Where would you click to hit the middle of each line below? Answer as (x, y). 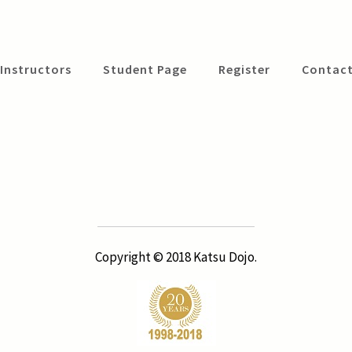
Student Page (145, 69)
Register (244, 69)
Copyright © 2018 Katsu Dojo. (176, 257)
